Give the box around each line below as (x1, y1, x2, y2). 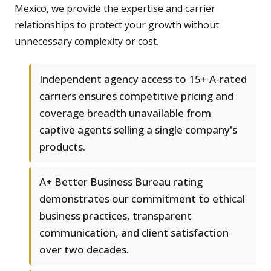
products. (39, 140, 85, 154)
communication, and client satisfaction (39, 226, 229, 240)
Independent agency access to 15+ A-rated (39, 72, 247, 87)
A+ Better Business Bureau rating (39, 175, 203, 189)
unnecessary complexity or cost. (15, 34, 158, 48)
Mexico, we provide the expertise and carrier (15, 2, 215, 16)
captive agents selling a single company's (39, 123, 237, 137)
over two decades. (39, 243, 129, 257)
